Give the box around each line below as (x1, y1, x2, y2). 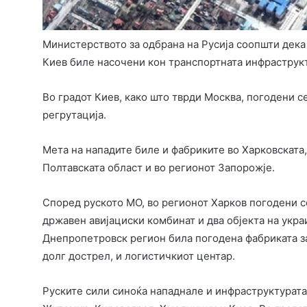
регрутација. (42, 108, 106, 122)
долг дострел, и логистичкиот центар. (42, 249, 235, 263)
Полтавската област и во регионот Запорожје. (42, 161, 275, 175)
